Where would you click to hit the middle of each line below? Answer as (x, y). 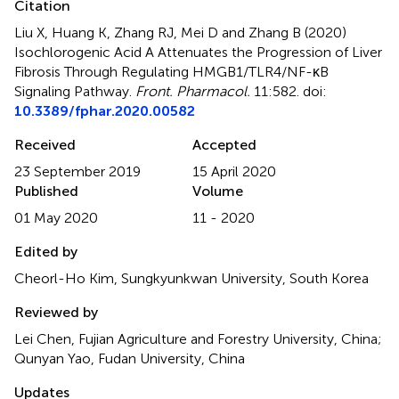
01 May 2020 (56, 217)
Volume (218, 191)
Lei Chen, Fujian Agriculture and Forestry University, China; (198, 338)
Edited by (46, 251)
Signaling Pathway (72, 91)
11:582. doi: (289, 91)
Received (45, 144)
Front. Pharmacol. (193, 91)
